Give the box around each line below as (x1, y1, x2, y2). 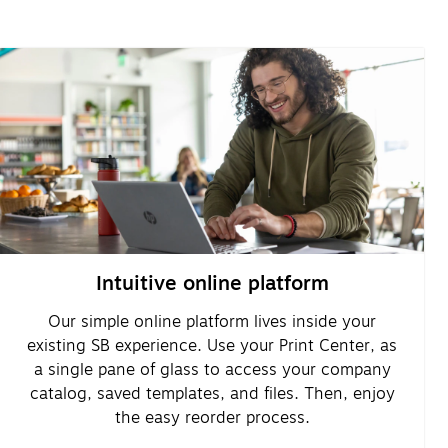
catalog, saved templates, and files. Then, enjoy (29, 381, 395, 406)
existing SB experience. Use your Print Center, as (27, 333, 397, 358)
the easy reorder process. (114, 405, 310, 430)
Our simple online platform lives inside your (48, 309, 376, 334)
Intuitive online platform (95, 267, 329, 299)
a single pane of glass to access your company (33, 357, 391, 382)
